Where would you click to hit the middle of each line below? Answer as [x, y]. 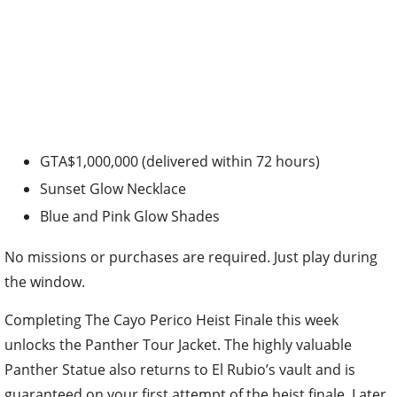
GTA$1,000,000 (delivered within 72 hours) [180, 162]
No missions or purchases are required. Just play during [191, 257]
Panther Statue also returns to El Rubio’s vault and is [180, 370]
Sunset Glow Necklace [113, 189]
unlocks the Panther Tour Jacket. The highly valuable [178, 345]
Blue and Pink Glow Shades [130, 217]
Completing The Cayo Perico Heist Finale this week [171, 320]
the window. [45, 282]
